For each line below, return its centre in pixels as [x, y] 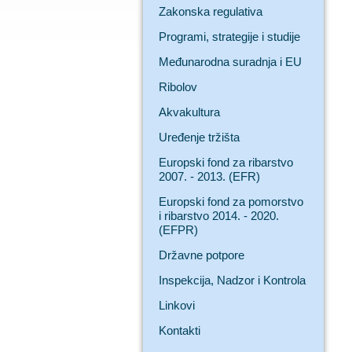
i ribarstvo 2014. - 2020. [219, 216]
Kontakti [180, 330]
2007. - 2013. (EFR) [209, 176]
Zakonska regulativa [211, 11]
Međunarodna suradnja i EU [230, 62]
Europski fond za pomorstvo [231, 202]
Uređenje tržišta [199, 137]
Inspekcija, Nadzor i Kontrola [232, 280]
